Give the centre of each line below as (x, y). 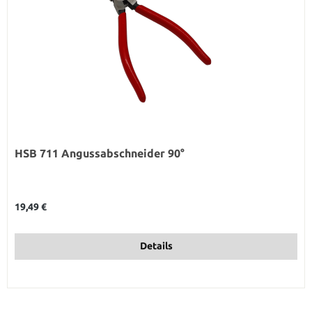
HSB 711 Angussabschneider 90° (123, 153)
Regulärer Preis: (41, 200)
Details (156, 246)
